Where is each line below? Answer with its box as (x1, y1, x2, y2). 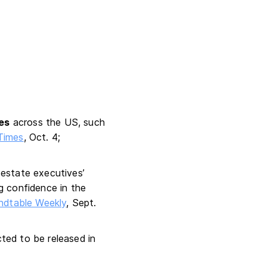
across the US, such (10, 116, 105, 128)
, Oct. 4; (23, 131, 61, 143)
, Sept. (66, 197, 97, 209)
